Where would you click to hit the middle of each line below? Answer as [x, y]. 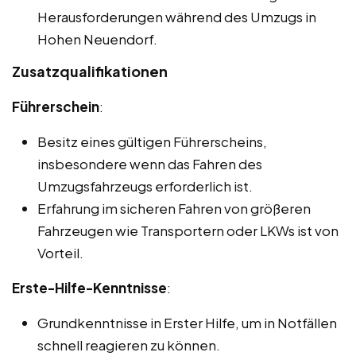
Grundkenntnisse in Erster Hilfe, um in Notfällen [187, 323]
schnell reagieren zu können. [129, 345]
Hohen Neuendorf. [97, 39]
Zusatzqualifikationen [90, 72]
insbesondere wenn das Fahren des [150, 164]
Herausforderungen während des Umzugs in [177, 17]
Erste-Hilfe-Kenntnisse [89, 288]
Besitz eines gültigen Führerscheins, [152, 142]
